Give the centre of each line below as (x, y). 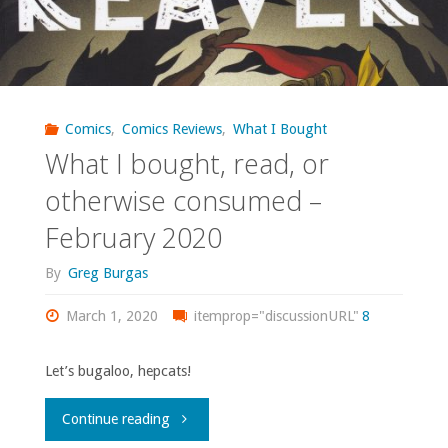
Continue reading (116, 419)
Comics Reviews (171, 128)
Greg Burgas (107, 272)
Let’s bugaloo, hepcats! (117, 371)
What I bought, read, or (186, 164)
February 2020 (133, 238)
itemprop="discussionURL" (274, 316)
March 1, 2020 (112, 316)
